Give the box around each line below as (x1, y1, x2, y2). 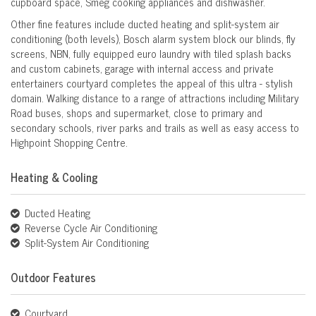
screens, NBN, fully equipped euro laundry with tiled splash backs (11, 44, 291, 63)
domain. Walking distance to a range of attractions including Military (11, 89, 299, 107)
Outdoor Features (11, 268, 96, 287)
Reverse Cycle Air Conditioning (22, 219, 157, 237)
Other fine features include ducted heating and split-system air (11, 15, 279, 33)
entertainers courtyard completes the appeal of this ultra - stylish (11, 74, 293, 92)
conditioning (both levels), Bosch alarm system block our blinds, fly (11, 30, 296, 48)
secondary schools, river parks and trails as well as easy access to (11, 119, 299, 137)
